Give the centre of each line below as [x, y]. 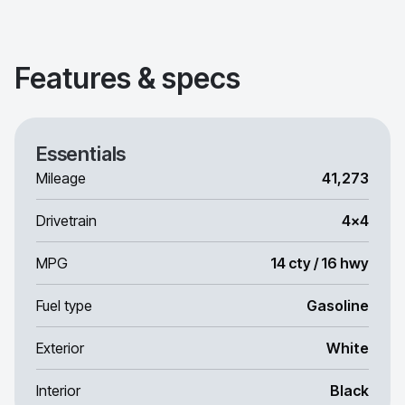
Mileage [61, 178]
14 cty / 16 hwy [320, 263]
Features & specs [127, 78]
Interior [58, 391]
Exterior [60, 348]
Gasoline [338, 306]
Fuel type [64, 306]
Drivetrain [66, 221]
